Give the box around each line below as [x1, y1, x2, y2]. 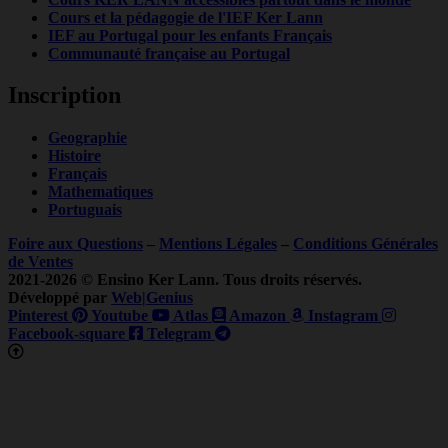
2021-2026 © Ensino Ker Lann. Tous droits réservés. [8, 271, 366, 289]
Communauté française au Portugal [48, 44, 290, 62]
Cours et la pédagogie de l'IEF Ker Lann [48, 8, 323, 26]
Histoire [48, 147, 101, 165]
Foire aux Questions [8, 235, 143, 253]
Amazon [229, 307, 286, 325]
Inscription [8, 82, 121, 109]
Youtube [91, 307, 148, 325]
